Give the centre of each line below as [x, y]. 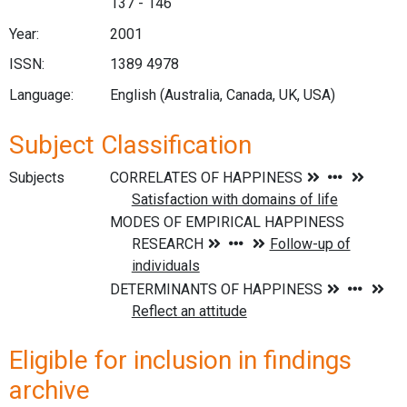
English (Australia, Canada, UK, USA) [222, 94]
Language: [41, 94]
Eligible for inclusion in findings [180, 361]
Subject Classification [130, 144]
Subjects [37, 177]
